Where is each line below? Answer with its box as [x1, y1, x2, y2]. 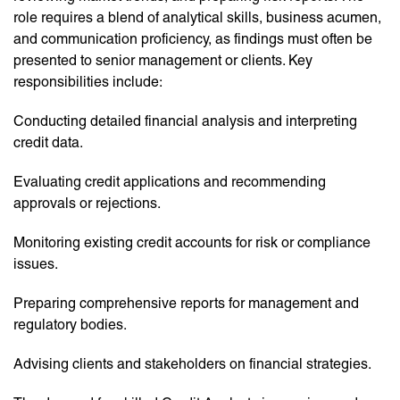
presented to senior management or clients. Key [13, 52, 312, 70]
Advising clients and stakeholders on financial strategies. [13, 355, 371, 373]
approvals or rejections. [13, 195, 161, 212]
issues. [13, 255, 58, 273]
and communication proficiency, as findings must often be [13, 30, 372, 48]
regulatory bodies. [13, 316, 127, 334]
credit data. [13, 134, 83, 152]
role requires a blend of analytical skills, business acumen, [13, 9, 381, 27]
